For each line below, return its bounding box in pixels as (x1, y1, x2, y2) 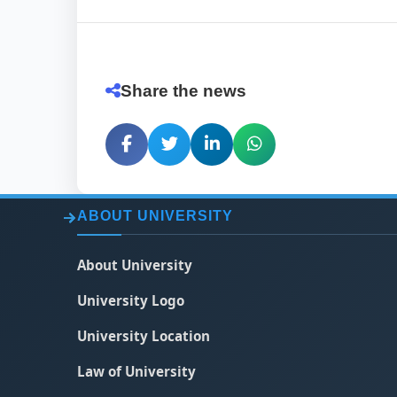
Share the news (121, 81, 246, 100)
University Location (77, 326, 210, 345)
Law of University (77, 362, 196, 380)
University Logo (77, 291, 184, 309)
